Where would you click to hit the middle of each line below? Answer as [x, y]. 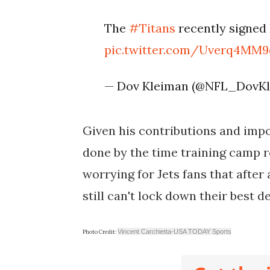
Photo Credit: [100, 232]
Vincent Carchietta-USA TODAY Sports [174, 232]
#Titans [152, 28]
